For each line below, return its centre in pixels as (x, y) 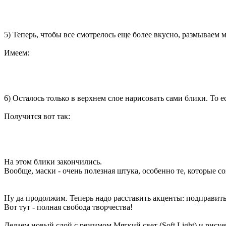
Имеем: (17, 53)
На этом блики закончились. (53, 162)
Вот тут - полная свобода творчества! (68, 207)
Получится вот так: (37, 117)
